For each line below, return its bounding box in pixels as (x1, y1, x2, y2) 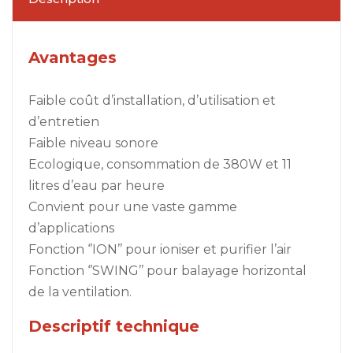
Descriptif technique (28, 316, 199, 336)
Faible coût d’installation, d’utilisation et (28, 92, 276, 108)
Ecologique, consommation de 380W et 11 (28, 156, 292, 172)
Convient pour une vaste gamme (28, 199, 237, 214)
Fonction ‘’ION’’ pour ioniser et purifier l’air (28, 241, 292, 257)
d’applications (28, 220, 114, 236)
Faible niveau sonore (28, 135, 158, 150)
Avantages (28, 47, 117, 67)
